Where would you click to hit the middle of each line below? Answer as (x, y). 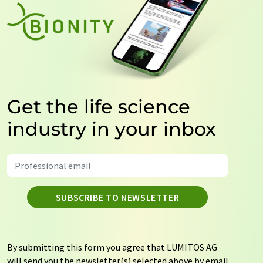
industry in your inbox (112, 129)
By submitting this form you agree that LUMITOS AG (112, 247)
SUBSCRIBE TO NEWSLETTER (117, 198)
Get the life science (99, 107)
